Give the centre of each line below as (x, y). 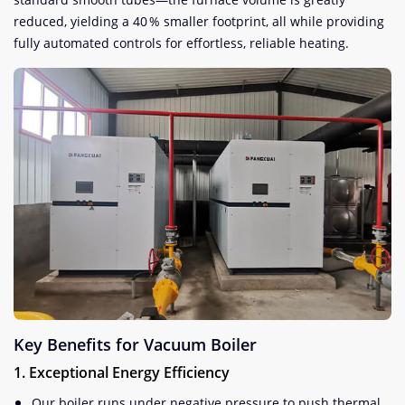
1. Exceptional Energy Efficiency (122, 372)
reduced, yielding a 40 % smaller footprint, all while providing (199, 21)
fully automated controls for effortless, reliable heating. (181, 43)
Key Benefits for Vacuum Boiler (135, 344)
